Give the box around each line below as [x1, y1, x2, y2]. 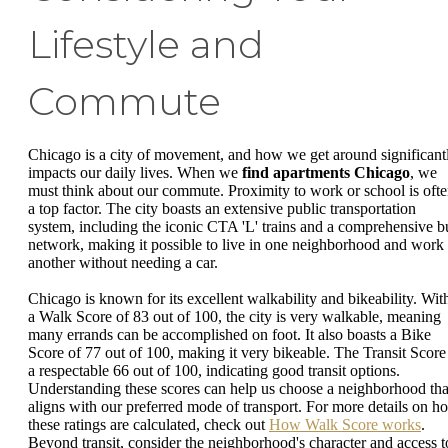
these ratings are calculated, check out [28, 415, 269, 433]
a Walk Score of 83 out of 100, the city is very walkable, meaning [28, 307, 441, 325]
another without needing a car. [28, 254, 218, 272]
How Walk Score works [269, 415, 421, 433]
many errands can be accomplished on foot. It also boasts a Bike [28, 325, 431, 343]
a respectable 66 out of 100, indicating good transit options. [28, 361, 400, 379]
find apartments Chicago [242, 164, 410, 182]
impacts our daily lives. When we [28, 164, 242, 182]
